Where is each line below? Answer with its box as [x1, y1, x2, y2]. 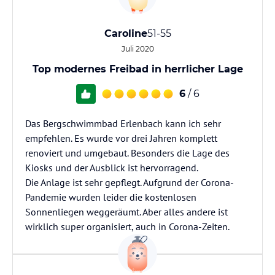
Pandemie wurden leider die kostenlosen [25, 191, 196, 203]
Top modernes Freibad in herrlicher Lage [32, 63, 243, 75]
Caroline [104, 28, 147, 39]
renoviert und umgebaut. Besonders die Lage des [25, 147, 230, 159]
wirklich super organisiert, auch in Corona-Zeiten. [25, 220, 230, 233]
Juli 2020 [121, 44, 154, 53]
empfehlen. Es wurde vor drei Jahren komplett [25, 132, 217, 144]
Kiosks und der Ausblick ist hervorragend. [25, 161, 198, 174]
